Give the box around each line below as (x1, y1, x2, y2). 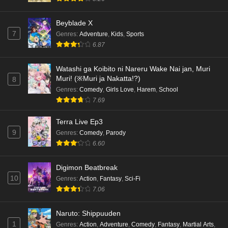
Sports (126, 31, 144, 38)
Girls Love (106, 86, 134, 94)
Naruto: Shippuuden (56, 209, 121, 217)
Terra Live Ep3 (56, 118, 103, 126)
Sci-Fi (125, 175, 140, 182)
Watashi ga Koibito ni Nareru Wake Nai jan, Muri (56, 65, 210, 73)
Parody (106, 129, 126, 137)
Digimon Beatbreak (56, 163, 118, 172)
